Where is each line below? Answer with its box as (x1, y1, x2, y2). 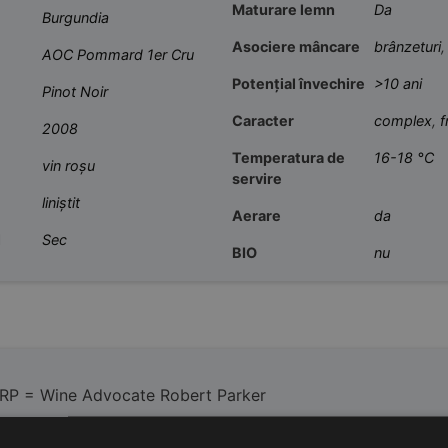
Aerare (232, 207, 281, 225)
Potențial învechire (232, 75, 365, 93)
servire (232, 170, 282, 188)
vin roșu (42, 156, 95, 174)
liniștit (42, 193, 80, 211)
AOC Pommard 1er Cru (42, 45, 194, 63)
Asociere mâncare (232, 38, 360, 56)
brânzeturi (374, 38, 441, 56)
